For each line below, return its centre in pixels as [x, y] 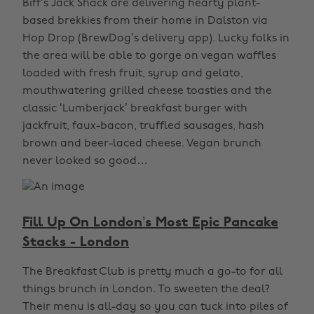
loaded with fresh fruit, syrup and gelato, [133, 74]
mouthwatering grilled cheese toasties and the [147, 91]
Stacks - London [76, 243]
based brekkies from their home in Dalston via [145, 21]
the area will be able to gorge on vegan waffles [149, 56]
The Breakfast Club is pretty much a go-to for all [152, 272]
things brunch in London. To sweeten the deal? [146, 289]
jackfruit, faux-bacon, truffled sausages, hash [143, 126]
